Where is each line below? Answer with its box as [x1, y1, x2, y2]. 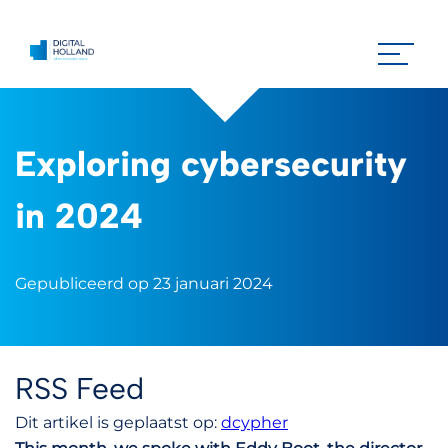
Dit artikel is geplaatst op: [15, 413, 221, 432]
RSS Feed [15, 370, 144, 407]
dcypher [221, 413, 288, 432]
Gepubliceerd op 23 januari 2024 [15, 274, 273, 293]
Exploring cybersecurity [15, 143, 407, 185]
